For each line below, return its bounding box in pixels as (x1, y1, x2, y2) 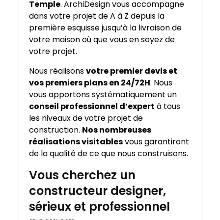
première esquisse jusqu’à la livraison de (29, 22, 182, 34)
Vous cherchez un (29, 167, 136, 184)
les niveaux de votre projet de (29, 112, 143, 124)
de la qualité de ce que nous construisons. (29, 148, 188, 160)
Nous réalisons (29, 65, 86, 77)
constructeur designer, (29, 183, 166, 199)
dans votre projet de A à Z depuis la (29, 10, 165, 22)
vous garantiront (123, 136, 189, 148)
